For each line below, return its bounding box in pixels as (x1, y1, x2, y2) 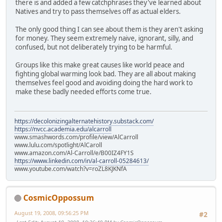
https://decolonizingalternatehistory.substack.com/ (14, 116, 154, 125)
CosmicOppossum (23, 192, 94, 203)
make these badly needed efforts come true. (15, 87, 152, 97)
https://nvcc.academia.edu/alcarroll (14, 124, 111, 133)
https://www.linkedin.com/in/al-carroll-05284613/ (14, 156, 149, 165)
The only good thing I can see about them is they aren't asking (15, 25, 203, 34)
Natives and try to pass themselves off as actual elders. (15, 7, 181, 16)
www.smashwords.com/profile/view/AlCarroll (14, 132, 138, 141)
